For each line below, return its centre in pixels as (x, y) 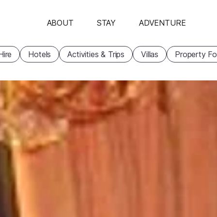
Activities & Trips (96, 54)
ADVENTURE (163, 23)
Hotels (40, 54)
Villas (150, 54)
